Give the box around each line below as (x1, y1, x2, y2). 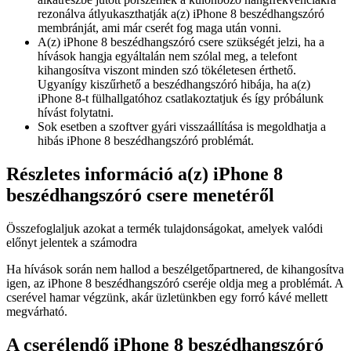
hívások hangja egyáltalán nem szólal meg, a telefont (38, 49, 297, 63)
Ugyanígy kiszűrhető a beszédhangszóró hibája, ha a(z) (38, 78, 310, 92)
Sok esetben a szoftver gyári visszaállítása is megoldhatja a (38, 120, 326, 134)
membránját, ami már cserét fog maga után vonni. (38, 21, 281, 35)
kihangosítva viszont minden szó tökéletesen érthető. (38, 63, 296, 78)
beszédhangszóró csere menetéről (6, 185, 274, 206)
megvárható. (6, 304, 67, 318)
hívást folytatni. (38, 106, 114, 120)
